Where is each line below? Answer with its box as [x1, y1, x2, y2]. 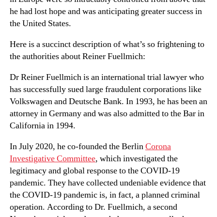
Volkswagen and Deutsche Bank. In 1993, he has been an [10, 95, 207, 107]
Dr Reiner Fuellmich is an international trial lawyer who [10, 71, 204, 83]
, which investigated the [95, 153, 178, 164]
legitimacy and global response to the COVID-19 [10, 165, 180, 176]
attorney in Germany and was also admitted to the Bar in [10, 108, 204, 119]
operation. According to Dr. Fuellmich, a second [10, 201, 177, 213]
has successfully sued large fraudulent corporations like [10, 83, 201, 95]
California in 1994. [10, 120, 76, 131]
